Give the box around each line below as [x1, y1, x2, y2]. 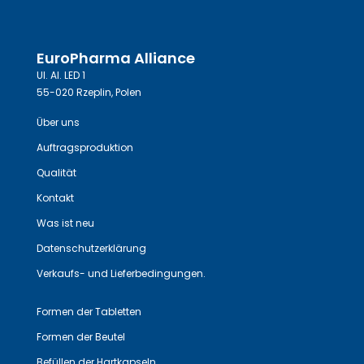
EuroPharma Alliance [36, 48, 195, 69]
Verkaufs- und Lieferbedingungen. [36, 266, 206, 281]
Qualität [36, 166, 76, 180]
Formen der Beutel [36, 330, 125, 344]
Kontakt [36, 191, 74, 206]
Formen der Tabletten [36, 305, 141, 319]
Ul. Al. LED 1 [36, 68, 85, 83]
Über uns [36, 115, 80, 130]
